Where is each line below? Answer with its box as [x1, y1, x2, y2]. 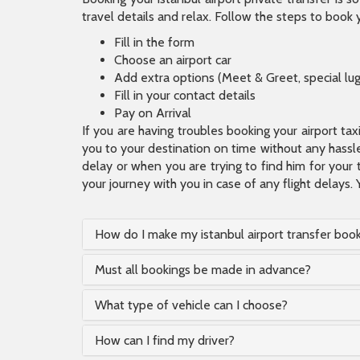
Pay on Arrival [114, 105, 191, 121]
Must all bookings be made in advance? [95, 262, 311, 277]
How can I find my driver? [95, 333, 235, 348]
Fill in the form [114, 35, 194, 50]
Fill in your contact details [114, 88, 256, 103]
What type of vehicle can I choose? [95, 297, 288, 313]
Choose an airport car [114, 52, 231, 67]
